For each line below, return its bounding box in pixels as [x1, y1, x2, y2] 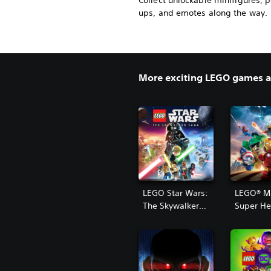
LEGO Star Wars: [143, 188, 208, 199]
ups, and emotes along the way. [139, 7, 268, 18]
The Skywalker [143, 200, 199, 212]
